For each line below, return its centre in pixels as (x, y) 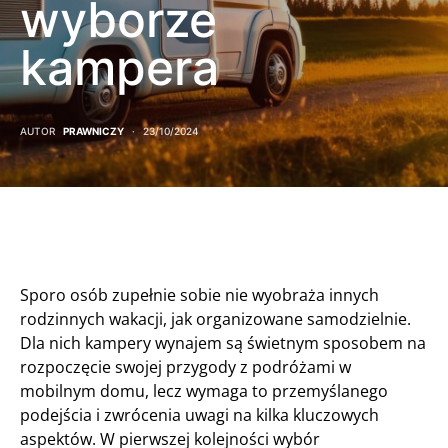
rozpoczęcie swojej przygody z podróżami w (185, 367)
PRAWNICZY (93, 131)
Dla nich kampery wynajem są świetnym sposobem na (223, 343)
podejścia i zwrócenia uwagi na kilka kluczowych (199, 415)
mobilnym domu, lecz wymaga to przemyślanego (204, 391)
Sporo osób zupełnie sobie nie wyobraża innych (199, 295)
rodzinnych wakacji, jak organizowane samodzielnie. (215, 319)
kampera (119, 67)
